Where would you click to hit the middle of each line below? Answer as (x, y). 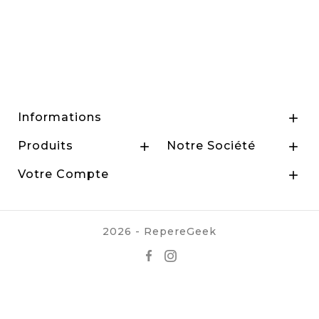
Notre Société (211, 145)
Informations (60, 117)
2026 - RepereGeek (159, 231)
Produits (46, 145)
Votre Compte (63, 174)
